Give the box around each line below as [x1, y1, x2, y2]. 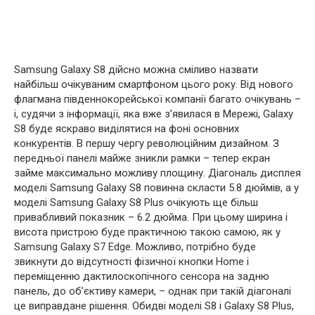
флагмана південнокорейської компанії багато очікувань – [14, 93, 301, 106]
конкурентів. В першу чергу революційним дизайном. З [14, 137, 279, 150]
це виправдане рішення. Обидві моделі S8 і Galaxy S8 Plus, [14, 300, 294, 313]
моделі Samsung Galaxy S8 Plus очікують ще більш [14, 196, 258, 210]
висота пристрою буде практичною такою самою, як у [14, 226, 281, 239]
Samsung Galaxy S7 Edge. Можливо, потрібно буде [14, 240, 256, 254]
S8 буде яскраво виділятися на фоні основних [14, 122, 239, 136]
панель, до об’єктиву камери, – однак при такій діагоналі [14, 285, 291, 298]
